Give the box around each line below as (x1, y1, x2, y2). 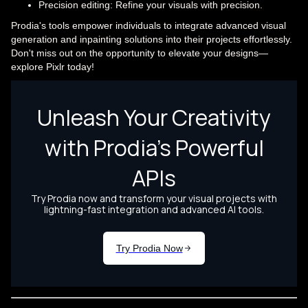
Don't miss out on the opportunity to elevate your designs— (11, 47, 268, 58)
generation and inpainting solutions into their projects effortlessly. (11, 33, 292, 45)
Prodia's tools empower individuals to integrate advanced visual (11, 19, 286, 31)
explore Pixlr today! (11, 60, 94, 72)
